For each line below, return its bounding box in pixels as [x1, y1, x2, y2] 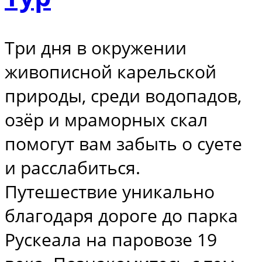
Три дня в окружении [5, 36, 187, 60]
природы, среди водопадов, [5, 84, 242, 108]
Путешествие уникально [5, 180, 215, 204]
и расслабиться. [5, 156, 140, 180]
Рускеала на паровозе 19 [5, 227, 217, 251]
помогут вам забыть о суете [5, 132, 242, 156]
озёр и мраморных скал [5, 108, 208, 132]
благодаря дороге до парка [5, 204, 238, 227]
